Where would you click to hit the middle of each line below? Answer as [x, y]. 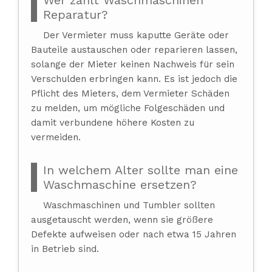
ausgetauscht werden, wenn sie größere [122, 219]
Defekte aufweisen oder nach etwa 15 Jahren [134, 234]
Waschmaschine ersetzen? [120, 184]
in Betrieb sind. [65, 249]
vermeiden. [56, 137]
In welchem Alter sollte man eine [141, 170]
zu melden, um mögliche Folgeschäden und [128, 108]
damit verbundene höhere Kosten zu [113, 122]
